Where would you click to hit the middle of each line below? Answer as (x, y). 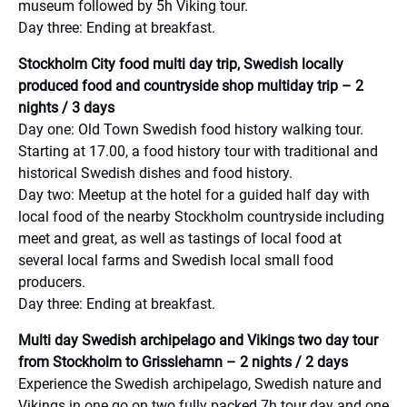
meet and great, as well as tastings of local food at (180, 238)
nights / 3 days (70, 108)
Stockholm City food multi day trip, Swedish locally (181, 64)
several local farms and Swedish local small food (176, 260)
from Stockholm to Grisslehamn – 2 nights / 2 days (183, 362)
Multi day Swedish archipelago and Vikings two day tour (198, 340)
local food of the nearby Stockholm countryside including (201, 217)
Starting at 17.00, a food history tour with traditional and (198, 151)
